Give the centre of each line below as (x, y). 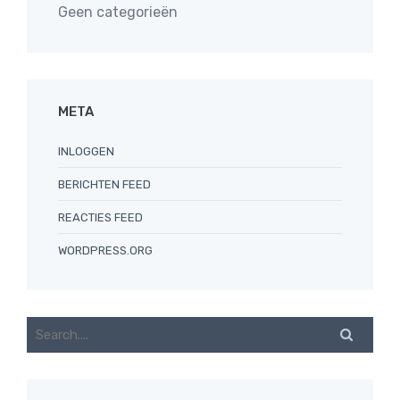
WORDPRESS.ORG (105, 250)
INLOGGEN (86, 151)
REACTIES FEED (100, 217)
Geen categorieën (118, 12)
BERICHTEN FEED (104, 184)
